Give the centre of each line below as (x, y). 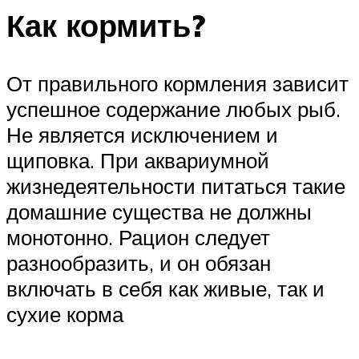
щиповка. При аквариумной (138, 161)
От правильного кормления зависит (177, 84)
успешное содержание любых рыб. (173, 109)
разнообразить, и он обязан (139, 263)
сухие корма (65, 315)
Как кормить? (106, 26)
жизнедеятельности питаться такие (176, 186)
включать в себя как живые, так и (165, 289)
